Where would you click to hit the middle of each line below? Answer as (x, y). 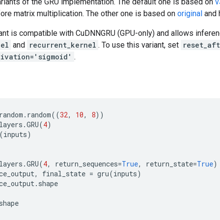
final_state (64, 173)
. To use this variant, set (139, 45)
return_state (169, 164)
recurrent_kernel (63, 45)
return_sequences (86, 164)
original (190, 13)
